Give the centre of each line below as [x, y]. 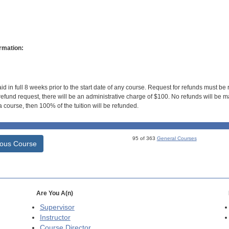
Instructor [55, 218]
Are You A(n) [54, 193]
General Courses [177, 139]
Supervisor [57, 208]
